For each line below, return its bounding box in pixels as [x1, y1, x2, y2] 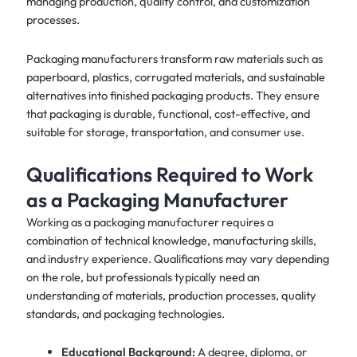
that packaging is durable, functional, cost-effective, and [25, 105, 310, 121]
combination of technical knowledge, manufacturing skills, [25, 232, 316, 248]
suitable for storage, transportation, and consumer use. [25, 124, 304, 139]
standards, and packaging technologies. [25, 305, 225, 321]
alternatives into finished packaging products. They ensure [25, 87, 320, 103]
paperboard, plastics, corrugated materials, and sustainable [25, 69, 325, 84]
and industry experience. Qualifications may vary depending [25, 250, 329, 266]
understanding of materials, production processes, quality [25, 287, 316, 303]
